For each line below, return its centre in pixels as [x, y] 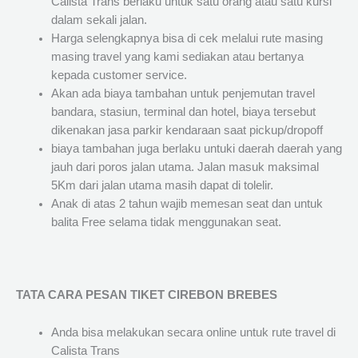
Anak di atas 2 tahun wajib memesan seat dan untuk [187, 204]
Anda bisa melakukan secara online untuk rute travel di [193, 332]
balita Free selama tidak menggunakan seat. [166, 223]
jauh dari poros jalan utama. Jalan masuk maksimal [185, 167]
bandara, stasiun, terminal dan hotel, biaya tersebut [183, 112]
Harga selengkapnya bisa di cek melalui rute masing [187, 39]
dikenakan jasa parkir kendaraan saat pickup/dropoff [187, 131]
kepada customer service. [119, 76]
